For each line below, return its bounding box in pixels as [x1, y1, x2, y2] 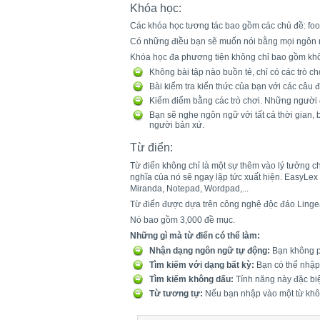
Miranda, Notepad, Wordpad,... [130, 183, 249, 194]
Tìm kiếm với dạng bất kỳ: [149, 259, 254, 270]
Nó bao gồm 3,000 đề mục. [130, 214, 235, 225]
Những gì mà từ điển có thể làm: [130, 230, 260, 241]
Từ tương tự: [149, 288, 203, 299]
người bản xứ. [149, 120, 204, 131]
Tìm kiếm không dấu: [149, 274, 234, 284]
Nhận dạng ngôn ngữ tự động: [149, 245, 270, 256]
